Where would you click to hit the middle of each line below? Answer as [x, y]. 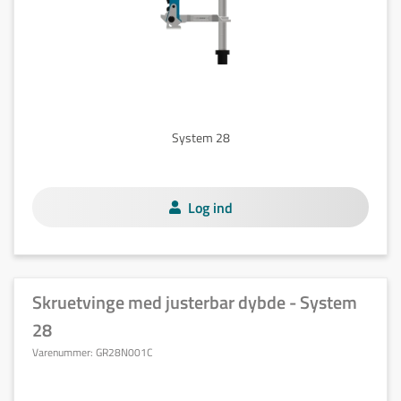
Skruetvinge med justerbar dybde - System [195, 302]
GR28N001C [124, 352]
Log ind [210, 207]
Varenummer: [64, 352]
